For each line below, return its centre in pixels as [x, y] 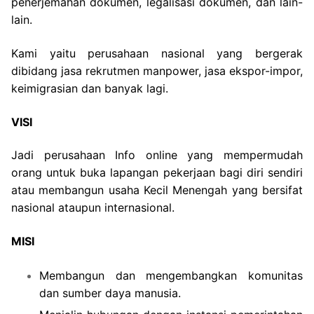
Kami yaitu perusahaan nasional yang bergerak [157, 53]
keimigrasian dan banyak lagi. [90, 88]
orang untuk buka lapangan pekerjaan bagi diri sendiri [157, 173]
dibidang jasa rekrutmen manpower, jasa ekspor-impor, [157, 70]
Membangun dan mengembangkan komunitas [171, 275]
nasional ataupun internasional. [93, 208]
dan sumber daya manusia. [110, 293]
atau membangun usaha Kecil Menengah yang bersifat [157, 190]
